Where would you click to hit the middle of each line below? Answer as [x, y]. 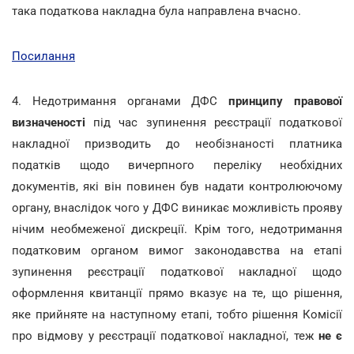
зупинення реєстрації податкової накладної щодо [177, 271]
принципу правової [286, 101]
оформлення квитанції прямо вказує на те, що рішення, [177, 293]
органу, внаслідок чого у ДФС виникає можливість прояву [177, 207]
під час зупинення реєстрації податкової [218, 122]
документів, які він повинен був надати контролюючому [177, 186]
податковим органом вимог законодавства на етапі [177, 250]
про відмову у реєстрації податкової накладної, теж [165, 335]
